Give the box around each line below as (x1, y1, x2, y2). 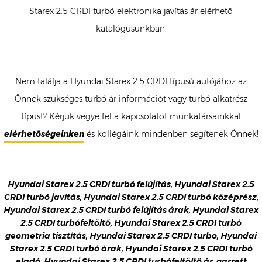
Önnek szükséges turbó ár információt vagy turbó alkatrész (15, 94, 247, 105)
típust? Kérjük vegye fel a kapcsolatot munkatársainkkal (21, 111, 241, 122)
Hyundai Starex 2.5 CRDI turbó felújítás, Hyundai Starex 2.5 (8, 179, 254, 190)
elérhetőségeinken (4, 129, 84, 140)
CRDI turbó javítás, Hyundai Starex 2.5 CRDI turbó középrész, (4, 192, 258, 203)
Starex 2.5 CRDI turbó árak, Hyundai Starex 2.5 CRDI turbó (9, 243, 253, 254)
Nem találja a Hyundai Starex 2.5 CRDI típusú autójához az (15, 76, 247, 87)
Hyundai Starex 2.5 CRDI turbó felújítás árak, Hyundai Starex (4, 205, 258, 216)
